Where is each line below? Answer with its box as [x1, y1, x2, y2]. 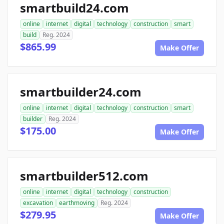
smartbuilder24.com [20, 83, 141, 100]
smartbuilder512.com [20, 167, 148, 184]
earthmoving [59, 198, 94, 207]
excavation [23, 198, 53, 207]
